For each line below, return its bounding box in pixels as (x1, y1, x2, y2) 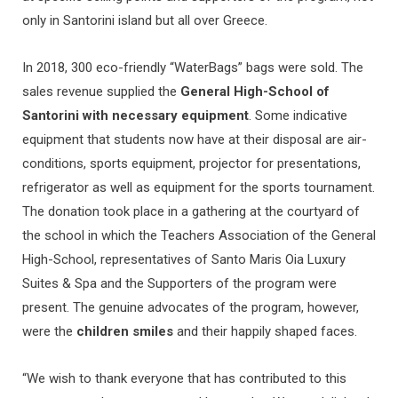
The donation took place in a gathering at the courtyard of (22, 203, 360, 220)
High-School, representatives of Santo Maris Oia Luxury (22, 251, 346, 268)
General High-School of (180, 84, 330, 100)
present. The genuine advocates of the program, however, (22, 299, 359, 316)
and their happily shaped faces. (173, 323, 357, 340)
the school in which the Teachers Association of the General (22, 227, 376, 244)
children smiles (76, 323, 173, 340)
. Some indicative (249, 107, 347, 124)
